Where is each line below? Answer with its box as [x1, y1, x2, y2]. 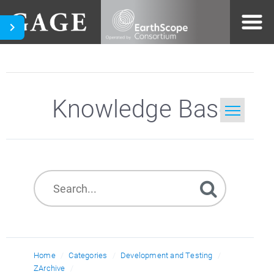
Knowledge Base [52, 92, 232, 124]
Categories [68, 250, 108, 261]
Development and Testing [120, 250, 213, 261]
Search [64, 157, 92, 168]
